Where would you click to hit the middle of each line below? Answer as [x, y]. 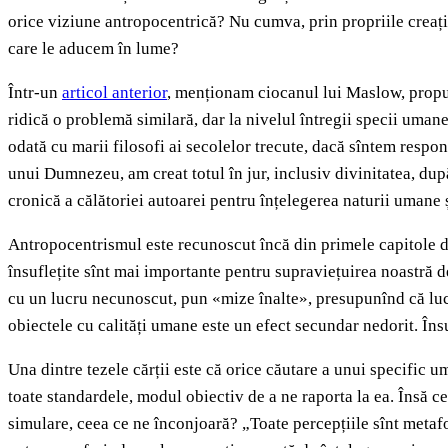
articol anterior [114, 93]
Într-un [35, 93]
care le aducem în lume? [93, 49]
